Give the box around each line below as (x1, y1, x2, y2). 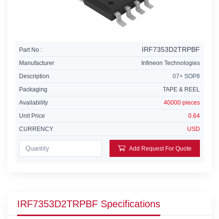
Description (19, 73, 49, 80)
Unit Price (19, 112, 45, 119)
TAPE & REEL (163, 86, 200, 93)
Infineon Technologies (141, 60, 200, 66)
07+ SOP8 (173, 73, 200, 80)
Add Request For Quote (175, 145, 192, 152)
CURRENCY (19, 126, 53, 132)
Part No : (19, 46, 42, 53)
